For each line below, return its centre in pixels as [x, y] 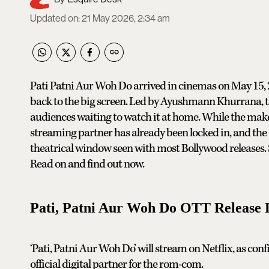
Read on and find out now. [87, 165]
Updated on [54, 19]
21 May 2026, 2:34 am [126, 19]
